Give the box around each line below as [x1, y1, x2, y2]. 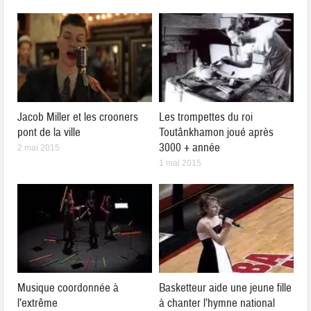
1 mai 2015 [159, 158, 201, 169]
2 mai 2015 [17, 143, 60, 153]
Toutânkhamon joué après [159, 125, 274, 140]
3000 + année [159, 140, 220, 155]
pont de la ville [17, 125, 81, 140]
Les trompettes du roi [159, 110, 253, 125]
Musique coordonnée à [17, 280, 119, 296]
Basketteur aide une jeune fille [159, 280, 292, 296]
